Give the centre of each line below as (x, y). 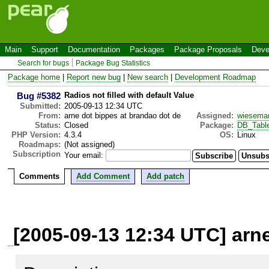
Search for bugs (44, 63)
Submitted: (40, 106)
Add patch (165, 176)
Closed (76, 125)
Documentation (94, 50)
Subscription (37, 154)
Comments (39, 176)
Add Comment (103, 176)
